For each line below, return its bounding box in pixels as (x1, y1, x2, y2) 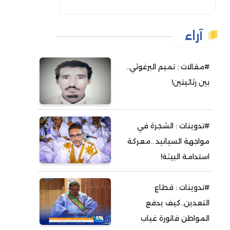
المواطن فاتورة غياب (141, 214, 210, 223)
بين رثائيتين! (171, 78, 210, 87)
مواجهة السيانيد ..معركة (127, 137, 210, 146)
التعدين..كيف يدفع (146, 198, 210, 208)
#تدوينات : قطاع (155, 183, 210, 193)
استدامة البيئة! (161, 152, 210, 162)
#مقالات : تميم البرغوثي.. (126, 62, 210, 72)
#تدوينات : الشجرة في (137, 121, 210, 131)
